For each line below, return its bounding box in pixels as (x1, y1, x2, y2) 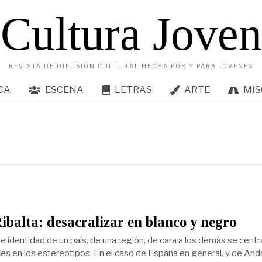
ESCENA (44, 84, 84, 95)
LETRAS (114, 84, 152, 95)
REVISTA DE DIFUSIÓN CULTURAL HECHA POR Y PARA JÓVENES (9, 63, 253, 70)
